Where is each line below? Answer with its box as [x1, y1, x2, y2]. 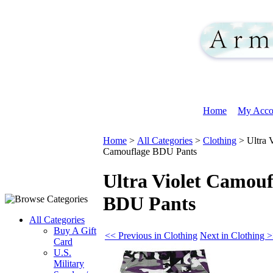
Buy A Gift [54, 225, 96, 236]
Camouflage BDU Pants [103, 146, 197, 157]
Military [54, 258, 84, 269]
